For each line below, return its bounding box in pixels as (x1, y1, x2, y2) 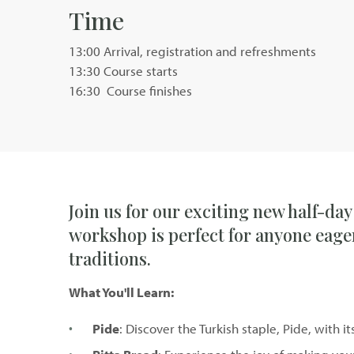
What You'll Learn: (69, 284, 174, 301)
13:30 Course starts (69, 62, 178, 80)
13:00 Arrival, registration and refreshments (69, 43, 316, 60)
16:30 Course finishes (69, 82, 192, 100)
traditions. (69, 247, 151, 271)
